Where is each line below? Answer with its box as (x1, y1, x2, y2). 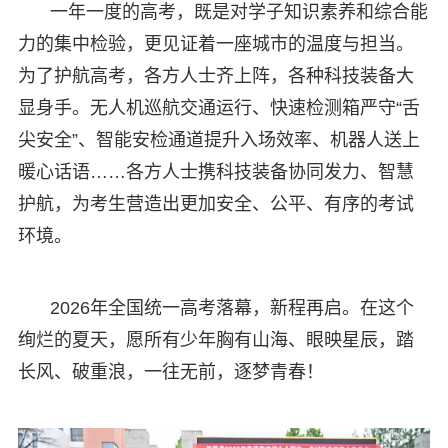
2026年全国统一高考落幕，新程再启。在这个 (49, 297, 414, 318)
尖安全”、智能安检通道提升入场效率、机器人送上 (17, 129, 420, 150)
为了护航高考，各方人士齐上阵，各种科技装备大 (17, 65, 414, 86)
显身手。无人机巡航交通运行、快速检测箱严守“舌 (17, 97, 420, 118)
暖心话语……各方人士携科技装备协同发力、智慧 (17, 161, 414, 182)
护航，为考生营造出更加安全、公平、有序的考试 (17, 193, 414, 214)
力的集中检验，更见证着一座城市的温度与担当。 (17, 33, 414, 54)
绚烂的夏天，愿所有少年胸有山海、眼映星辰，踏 (17, 329, 414, 350)
